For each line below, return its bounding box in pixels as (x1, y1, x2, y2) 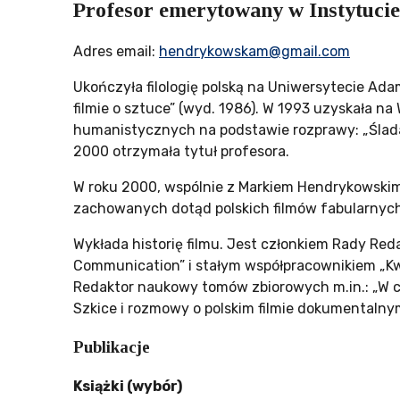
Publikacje (73, 337, 150, 356)
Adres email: (73, 42, 159, 60)
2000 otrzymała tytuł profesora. (73, 142, 289, 160)
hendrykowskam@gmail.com (159, 42, 350, 60)
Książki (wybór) (73, 377, 182, 395)
